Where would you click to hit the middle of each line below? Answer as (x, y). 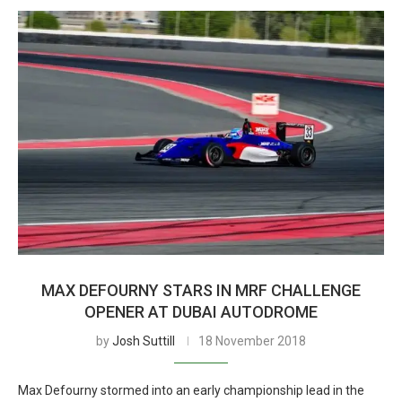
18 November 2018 (252, 341)
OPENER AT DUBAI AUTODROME (201, 312)
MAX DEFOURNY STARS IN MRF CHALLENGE (201, 290)
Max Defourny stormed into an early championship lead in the (191, 390)
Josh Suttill (144, 341)
